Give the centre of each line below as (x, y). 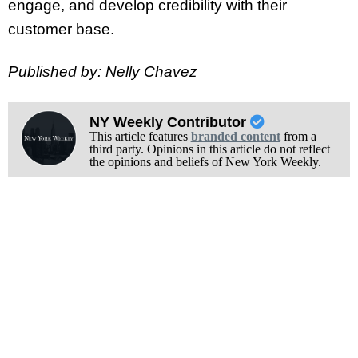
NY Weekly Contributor (169, 123)
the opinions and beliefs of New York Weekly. (205, 162)
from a (298, 137)
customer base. (61, 30)
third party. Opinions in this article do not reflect (209, 149)
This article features (140, 137)
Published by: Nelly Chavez (103, 72)
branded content (235, 137)
